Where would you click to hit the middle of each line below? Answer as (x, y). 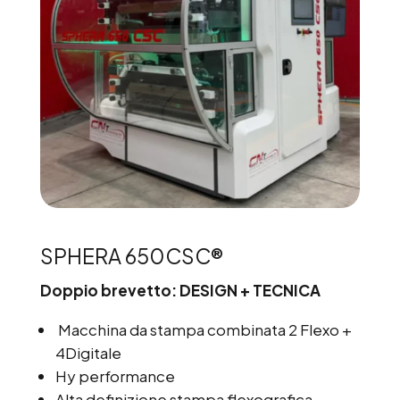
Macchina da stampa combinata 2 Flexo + (203, 330)
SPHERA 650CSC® (131, 256)
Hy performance (115, 376)
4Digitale (88, 353)
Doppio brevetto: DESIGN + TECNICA (180, 291)
